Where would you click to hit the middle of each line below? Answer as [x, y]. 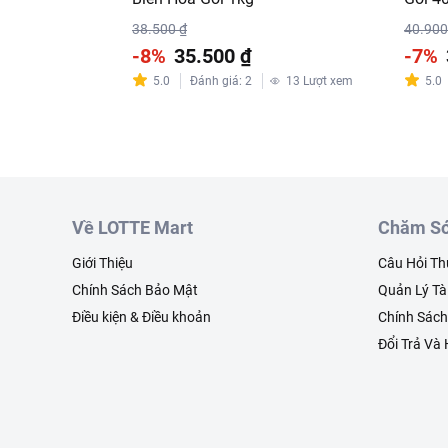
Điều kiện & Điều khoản [141, 317]
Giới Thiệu [102, 263]
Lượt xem [328, 81]
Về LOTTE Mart [132, 227]
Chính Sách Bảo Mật [135, 290]
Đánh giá [214, 81]
